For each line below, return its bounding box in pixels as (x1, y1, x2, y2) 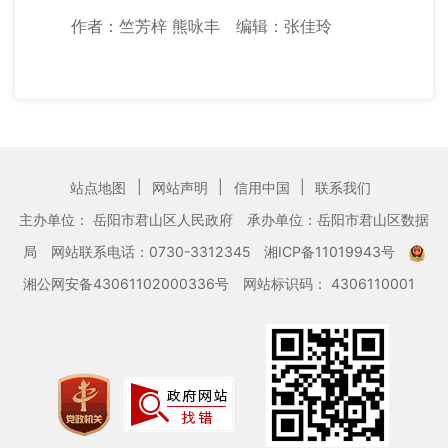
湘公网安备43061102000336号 (23, 275, 234, 293)
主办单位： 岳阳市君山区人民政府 (19, 211, 238, 229)
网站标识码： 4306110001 (243, 275, 415, 293)
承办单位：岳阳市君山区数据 (246, 211, 429, 229)
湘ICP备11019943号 (264, 243, 400, 261)
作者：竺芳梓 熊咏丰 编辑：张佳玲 (39, 16, 332, 37)
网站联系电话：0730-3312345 (50, 243, 251, 261)
